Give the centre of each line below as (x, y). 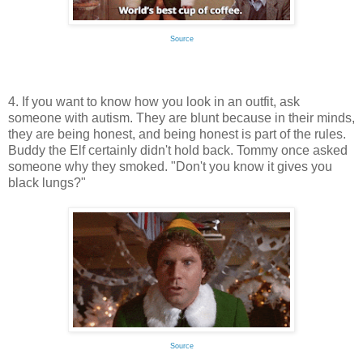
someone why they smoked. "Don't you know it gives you (170, 167)
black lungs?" (47, 183)
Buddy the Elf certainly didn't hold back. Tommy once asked (178, 151)
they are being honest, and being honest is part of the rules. (177, 135)
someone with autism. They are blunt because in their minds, (181, 118)
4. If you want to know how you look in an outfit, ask (154, 102)
